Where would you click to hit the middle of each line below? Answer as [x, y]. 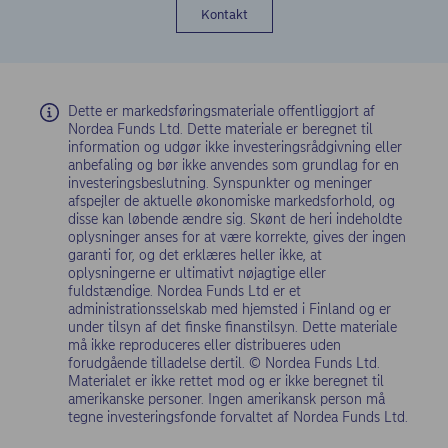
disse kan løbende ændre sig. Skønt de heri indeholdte [235, 220]
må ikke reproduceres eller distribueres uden [204, 346]
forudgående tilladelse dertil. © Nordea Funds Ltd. [224, 364]
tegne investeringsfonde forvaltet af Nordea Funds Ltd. [238, 418]
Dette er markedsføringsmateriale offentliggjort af [221, 112]
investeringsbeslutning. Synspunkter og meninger [220, 184]
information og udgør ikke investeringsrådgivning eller [235, 148]
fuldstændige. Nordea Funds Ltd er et [184, 292]
